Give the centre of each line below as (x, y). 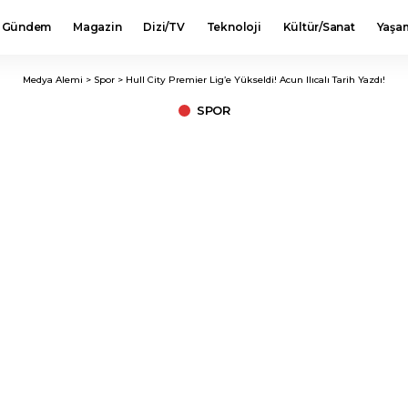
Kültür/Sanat (319, 27)
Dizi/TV (164, 27)
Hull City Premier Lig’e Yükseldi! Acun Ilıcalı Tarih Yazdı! (255, 80)
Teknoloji (234, 27)
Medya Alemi (53, 80)
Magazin (97, 27)
